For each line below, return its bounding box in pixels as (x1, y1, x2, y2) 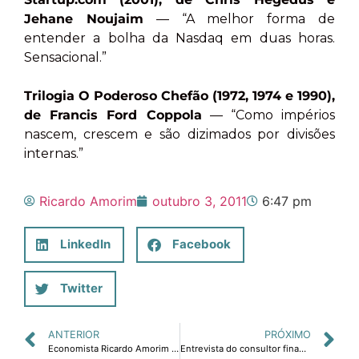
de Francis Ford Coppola (24, 107, 202, 123)
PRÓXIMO (264, 328, 311, 341)
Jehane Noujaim (24, 11, 143, 27)
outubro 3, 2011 (152, 192, 247, 209)
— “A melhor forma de (143, 11, 336, 27)
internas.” (24, 146, 83, 162)
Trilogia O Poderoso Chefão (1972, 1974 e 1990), (24, 88, 335, 104)
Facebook (172, 236, 231, 252)
